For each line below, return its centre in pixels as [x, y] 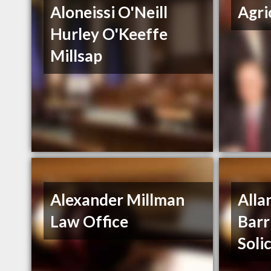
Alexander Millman [118, 200]
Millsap [77, 56]
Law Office [90, 222]
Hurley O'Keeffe [109, 34]
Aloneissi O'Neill [109, 12]
